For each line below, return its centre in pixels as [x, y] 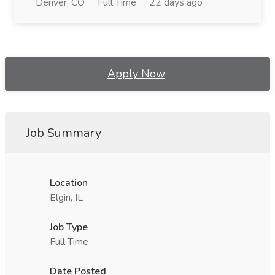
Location [69, 183]
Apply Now [136, 74]
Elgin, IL [66, 198]
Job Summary [64, 133]
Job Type [69, 227]
